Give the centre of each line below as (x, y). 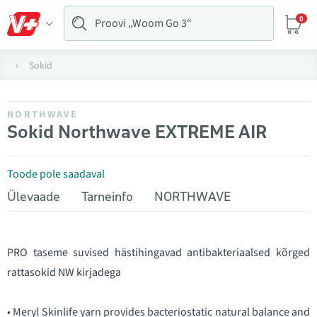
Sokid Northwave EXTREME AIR (137, 132)
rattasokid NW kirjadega (64, 272)
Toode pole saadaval (56, 174)
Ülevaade (34, 197)
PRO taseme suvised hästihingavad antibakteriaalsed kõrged (158, 253)
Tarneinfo (107, 197)
